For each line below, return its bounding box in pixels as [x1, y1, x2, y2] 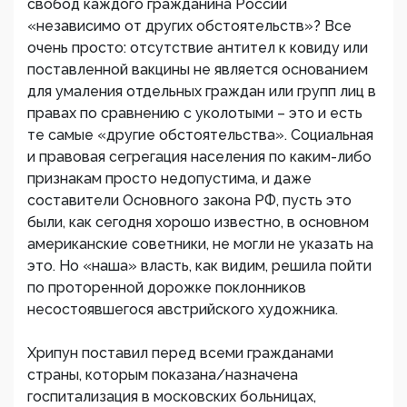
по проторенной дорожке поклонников [27, 279, 306, 297]
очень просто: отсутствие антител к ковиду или [27, 39, 368, 57]
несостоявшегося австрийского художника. [27, 301, 338, 319]
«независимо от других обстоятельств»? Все [27, 17, 352, 35]
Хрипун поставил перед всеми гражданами [27, 344, 333, 362]
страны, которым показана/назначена [27, 366, 298, 384]
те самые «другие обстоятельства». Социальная [27, 126, 373, 144]
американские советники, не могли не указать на [27, 235, 373, 253]
